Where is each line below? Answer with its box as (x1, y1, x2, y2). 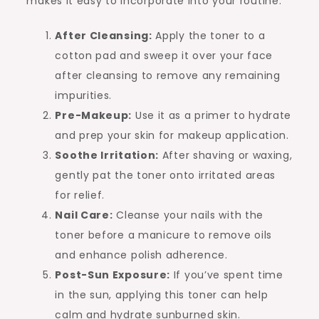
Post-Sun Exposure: (55, 268, 171, 283)
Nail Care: (55, 208, 113, 223)
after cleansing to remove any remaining (55, 68, 281, 83)
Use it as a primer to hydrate (132, 108, 292, 123)
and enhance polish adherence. (55, 248, 228, 263)
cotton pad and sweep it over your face (55, 48, 273, 63)
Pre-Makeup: (55, 108, 132, 123)
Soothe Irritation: (55, 148, 159, 163)
